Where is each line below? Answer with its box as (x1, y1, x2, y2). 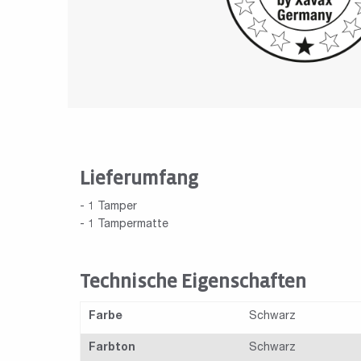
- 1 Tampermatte (80, 219, 168, 231)
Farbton (89, 342, 135, 355)
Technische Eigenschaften (80, 271, 306, 293)
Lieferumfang (80, 168, 198, 189)
